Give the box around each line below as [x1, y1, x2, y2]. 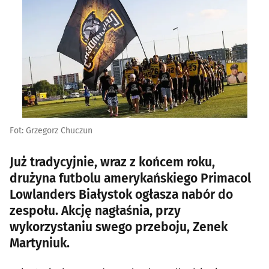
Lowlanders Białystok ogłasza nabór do [10, 186, 233, 202]
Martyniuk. [10, 235, 70, 251]
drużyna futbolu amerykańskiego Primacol [10, 170, 251, 186]
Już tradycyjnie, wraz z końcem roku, [10, 154, 215, 170]
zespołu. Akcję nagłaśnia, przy [10, 202, 181, 219]
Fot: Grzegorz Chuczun [10, 125, 92, 136]
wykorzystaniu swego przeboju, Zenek [10, 219, 228, 235]
